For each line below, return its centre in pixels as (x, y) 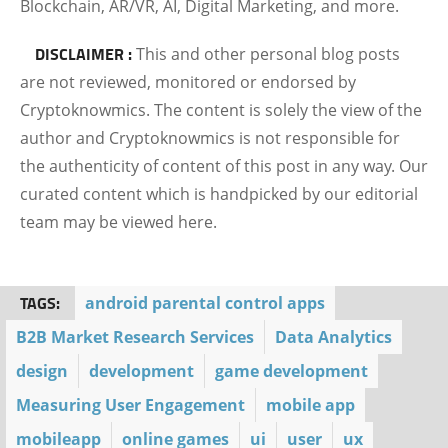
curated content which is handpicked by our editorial (219, 194)
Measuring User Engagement (130, 405)
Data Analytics (333, 337)
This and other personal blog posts (268, 54)
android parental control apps (205, 303)
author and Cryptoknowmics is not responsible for (210, 138)
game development (291, 371)
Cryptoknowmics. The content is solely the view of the (221, 110)
